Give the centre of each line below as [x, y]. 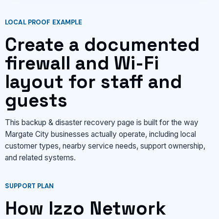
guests [36, 100]
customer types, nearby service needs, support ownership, [105, 146]
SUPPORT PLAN [30, 186]
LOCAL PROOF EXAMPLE [44, 22]
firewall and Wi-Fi [82, 63]
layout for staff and [93, 81]
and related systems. [40, 158]
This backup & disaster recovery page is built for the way [102, 122]
